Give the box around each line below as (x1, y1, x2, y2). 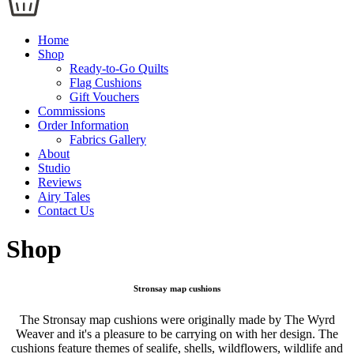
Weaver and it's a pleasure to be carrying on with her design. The (16, 327, 338, 341)
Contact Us (38, 204, 94, 217)
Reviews (38, 175, 81, 189)
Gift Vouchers (70, 90, 139, 104)
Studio (38, 161, 70, 175)
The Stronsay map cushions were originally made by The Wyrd (19, 313, 335, 327)
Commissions (38, 104, 105, 118)
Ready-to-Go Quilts (70, 62, 168, 75)
